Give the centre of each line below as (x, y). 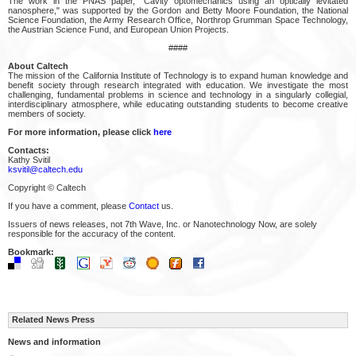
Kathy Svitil (29, 159)
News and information (54, 341)
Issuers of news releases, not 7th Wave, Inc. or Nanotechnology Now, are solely (163, 224)
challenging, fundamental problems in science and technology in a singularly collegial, (178, 94)
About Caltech (38, 66)
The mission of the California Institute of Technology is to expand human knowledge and (178, 75)
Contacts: (29, 150)
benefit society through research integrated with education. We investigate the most (178, 85)
